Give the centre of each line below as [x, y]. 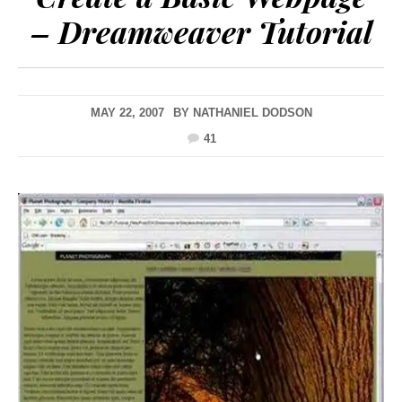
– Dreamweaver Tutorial [201, 32]
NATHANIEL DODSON [252, 113]
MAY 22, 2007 [127, 113]
